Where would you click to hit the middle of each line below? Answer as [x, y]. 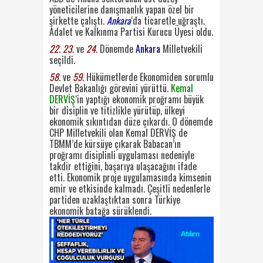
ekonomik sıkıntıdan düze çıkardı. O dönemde [131, 121]
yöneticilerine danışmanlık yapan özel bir [122, 9]
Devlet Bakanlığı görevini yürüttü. [110, 88]
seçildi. [62, 60]
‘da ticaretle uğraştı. [168, 20]
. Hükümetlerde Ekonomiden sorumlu [148, 77]
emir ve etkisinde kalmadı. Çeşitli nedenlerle [130, 188]
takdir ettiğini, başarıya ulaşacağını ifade [123, 166]
